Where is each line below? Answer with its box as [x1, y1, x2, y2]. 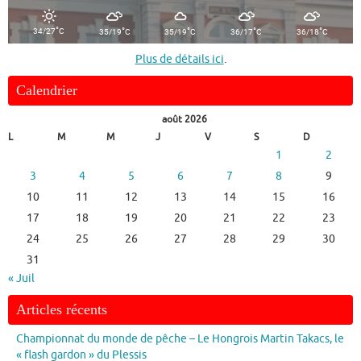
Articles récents [16, 301, 107, 317]
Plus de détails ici [135, 52, 224, 66]
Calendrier [16, 81, 77, 98]
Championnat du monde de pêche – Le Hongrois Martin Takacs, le [16, 331, 344, 346]
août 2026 [162, 112, 207, 126]
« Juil [8, 271, 35, 285]
